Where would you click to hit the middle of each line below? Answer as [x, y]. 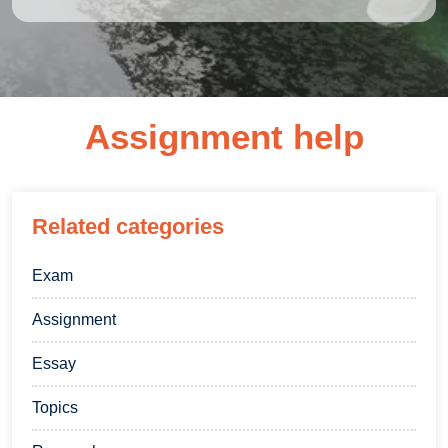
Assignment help [224, 136]
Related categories [128, 226]
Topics [55, 407]
